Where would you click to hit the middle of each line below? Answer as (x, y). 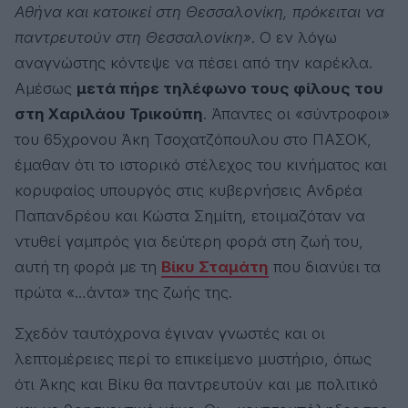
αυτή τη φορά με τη (88, 267)
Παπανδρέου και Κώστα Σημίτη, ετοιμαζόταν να (190, 216)
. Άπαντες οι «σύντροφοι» (296, 114)
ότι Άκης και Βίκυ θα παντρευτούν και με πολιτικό (196, 385)
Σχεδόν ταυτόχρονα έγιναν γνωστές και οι (170, 334)
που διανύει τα (325, 267)
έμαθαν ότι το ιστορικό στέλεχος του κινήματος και (201, 165)
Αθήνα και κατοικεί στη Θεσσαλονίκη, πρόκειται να (199, 12)
